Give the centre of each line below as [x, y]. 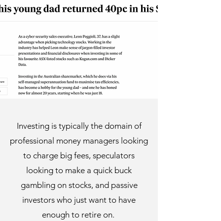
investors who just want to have [79, 200]
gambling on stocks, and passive [79, 185]
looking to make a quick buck [79, 170]
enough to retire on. [79, 215]
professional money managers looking [79, 141]
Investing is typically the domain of [79, 126]
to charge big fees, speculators [79, 155]
